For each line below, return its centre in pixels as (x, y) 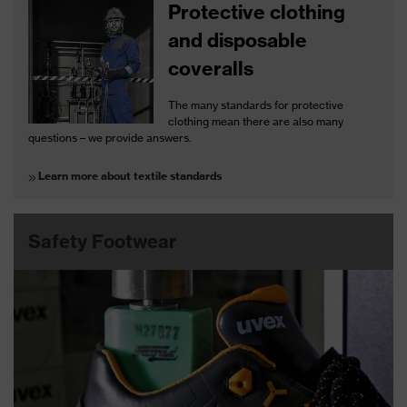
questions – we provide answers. (110, 137)
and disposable (238, 40)
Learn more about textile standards (130, 175)
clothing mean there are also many (256, 121)
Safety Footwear (102, 241)
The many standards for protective (256, 104)
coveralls (211, 68)
